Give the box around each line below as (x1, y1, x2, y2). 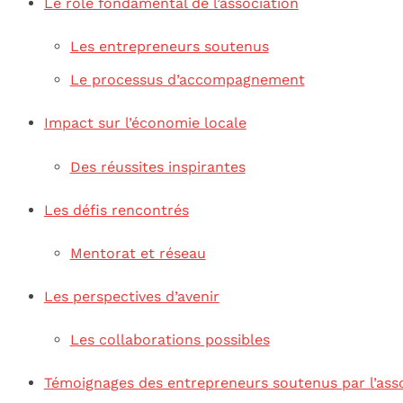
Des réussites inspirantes (69, 157, 246, 175)
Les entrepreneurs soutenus (69, 38, 269, 56)
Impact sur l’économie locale (43, 114, 246, 132)
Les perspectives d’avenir (43, 288, 219, 306)
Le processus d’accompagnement (69, 71, 305, 89)
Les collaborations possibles (69, 331, 270, 349)
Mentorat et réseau (69, 244, 206, 262)
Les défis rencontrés (43, 201, 189, 219)
